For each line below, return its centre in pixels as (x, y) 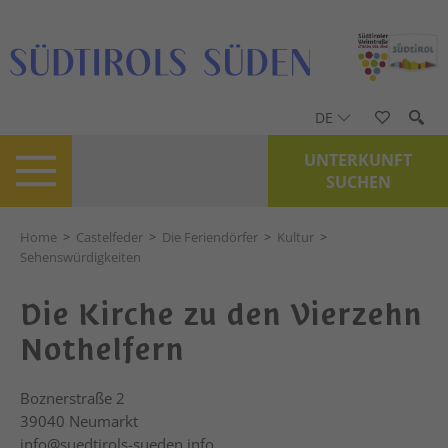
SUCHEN (358, 182)
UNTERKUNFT (358, 160)
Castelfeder (109, 237)
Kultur (295, 237)
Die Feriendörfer (210, 237)
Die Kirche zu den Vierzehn (221, 314)
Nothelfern (102, 349)
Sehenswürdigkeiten (80, 257)
